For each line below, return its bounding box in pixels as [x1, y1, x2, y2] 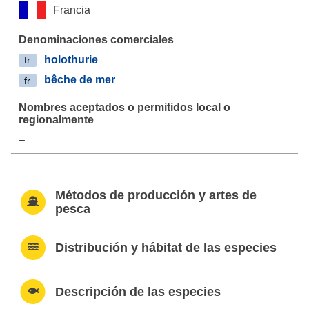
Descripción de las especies [54, 285, 221, 299]
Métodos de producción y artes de [54, 188, 257, 202]
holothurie [43, 53, 98, 66]
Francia [53, 3, 91, 16]
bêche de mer [43, 74, 115, 86]
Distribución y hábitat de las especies [54, 241, 277, 255]
